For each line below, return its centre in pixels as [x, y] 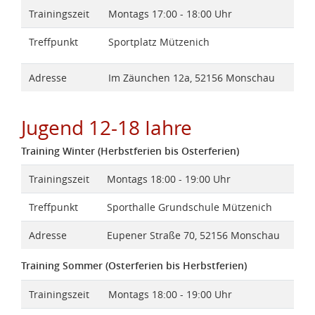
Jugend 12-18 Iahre [107, 127]
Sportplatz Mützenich [159, 41]
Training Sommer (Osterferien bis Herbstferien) [134, 266]
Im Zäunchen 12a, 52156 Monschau [191, 77]
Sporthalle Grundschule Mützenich [189, 207]
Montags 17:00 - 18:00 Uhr [170, 13]
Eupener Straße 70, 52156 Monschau [193, 236]
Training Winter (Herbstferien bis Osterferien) [130, 150]
